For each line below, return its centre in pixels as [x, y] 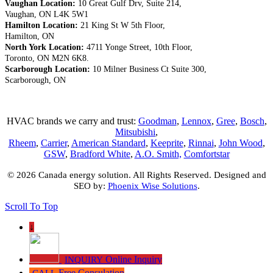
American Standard [108, 143]
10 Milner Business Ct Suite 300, [148, 69]
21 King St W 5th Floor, [123, 25]
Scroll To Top [31, 206]
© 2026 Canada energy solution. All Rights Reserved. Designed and [136, 175]
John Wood [240, 143]
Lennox [196, 121]
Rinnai [201, 143]
